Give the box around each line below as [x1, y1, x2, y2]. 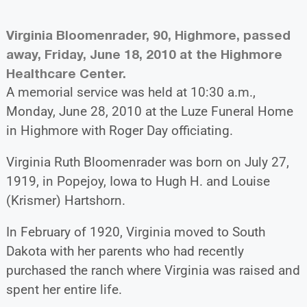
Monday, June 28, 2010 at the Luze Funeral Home [5, 103, 293, 119]
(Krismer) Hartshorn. [5, 192, 125, 208]
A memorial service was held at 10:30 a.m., [5, 84, 256, 100]
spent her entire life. [5, 281, 122, 297]
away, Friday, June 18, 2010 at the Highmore [5, 45, 282, 62]
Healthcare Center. [5, 64, 126, 81]
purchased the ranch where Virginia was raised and [5, 262, 300, 278]
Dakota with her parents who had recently [5, 243, 244, 259]
